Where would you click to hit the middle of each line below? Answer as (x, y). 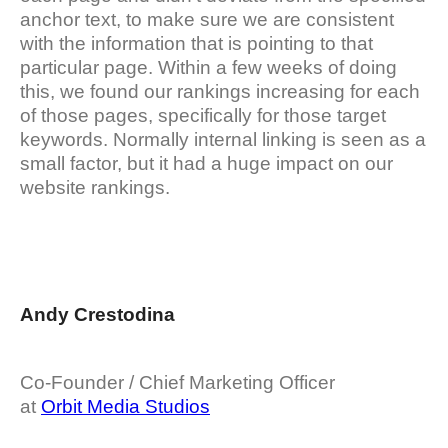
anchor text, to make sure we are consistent (207, 20)
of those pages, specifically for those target (203, 116)
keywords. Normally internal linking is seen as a (223, 140)
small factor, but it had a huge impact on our (206, 164)
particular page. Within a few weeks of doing (208, 68)
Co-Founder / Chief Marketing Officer (177, 383)
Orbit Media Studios (125, 407)
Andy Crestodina (97, 314)
